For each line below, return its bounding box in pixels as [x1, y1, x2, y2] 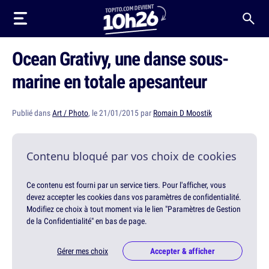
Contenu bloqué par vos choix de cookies [26, 149, 237, 163]
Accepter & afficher [150, 246, 215, 257]
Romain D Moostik [153, 107, 212, 118]
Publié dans [12, 107, 52, 118]
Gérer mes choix [57, 246, 108, 257]
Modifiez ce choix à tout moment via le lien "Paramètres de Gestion [26, 204, 241, 214]
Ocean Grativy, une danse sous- [12, 46, 228, 71]
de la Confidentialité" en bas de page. [26, 216, 147, 226]
